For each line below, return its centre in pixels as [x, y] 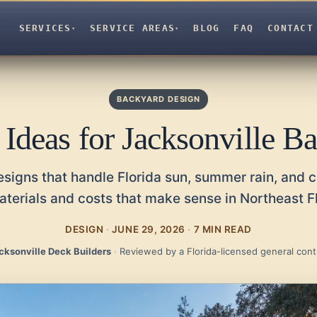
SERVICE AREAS [132, 28]
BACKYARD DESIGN [158, 99]
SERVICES [45, 28]
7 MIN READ [221, 229]
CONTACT [290, 28]
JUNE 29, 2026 [149, 229]
